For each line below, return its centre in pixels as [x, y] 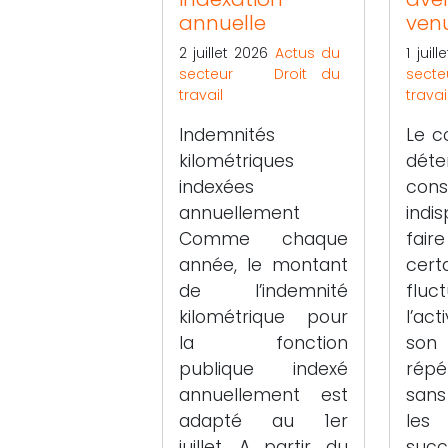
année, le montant [263, 264]
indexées [216, 186]
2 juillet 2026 [227, 52]
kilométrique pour [263, 316]
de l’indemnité [263, 290]
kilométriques [236, 160]
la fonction [263, 342]
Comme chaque [263, 238]
